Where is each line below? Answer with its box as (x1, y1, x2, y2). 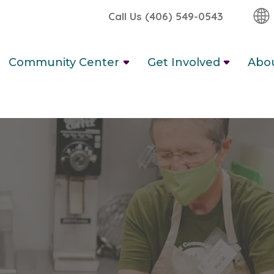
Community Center (9, 55, 120, 69)
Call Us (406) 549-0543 (108, 9, 223, 23)
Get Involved (147, 55, 220, 69)
